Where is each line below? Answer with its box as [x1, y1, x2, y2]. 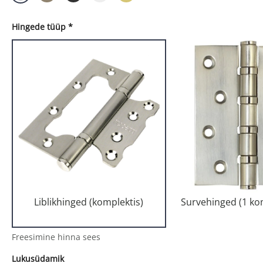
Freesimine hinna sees [12, 231, 100, 242]
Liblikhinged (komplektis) [34, 195, 144, 208]
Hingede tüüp [12, 21, 66, 33]
